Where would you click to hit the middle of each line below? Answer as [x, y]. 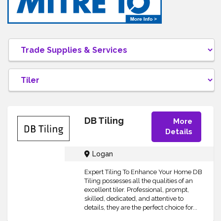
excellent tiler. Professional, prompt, [136, 190]
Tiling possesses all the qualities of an [138, 181]
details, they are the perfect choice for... [141, 207]
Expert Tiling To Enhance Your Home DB [143, 172]
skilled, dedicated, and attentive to [134, 199]
